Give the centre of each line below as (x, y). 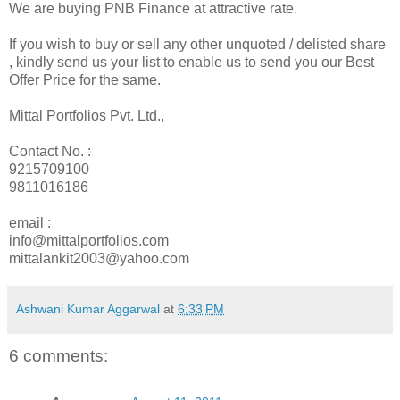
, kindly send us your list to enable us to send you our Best (192, 62)
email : (30, 222)
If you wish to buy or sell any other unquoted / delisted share (197, 44)
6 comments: (58, 355)
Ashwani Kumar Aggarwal (88, 308)
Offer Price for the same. (85, 79)
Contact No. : (50, 151)
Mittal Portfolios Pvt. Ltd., (87, 115)
